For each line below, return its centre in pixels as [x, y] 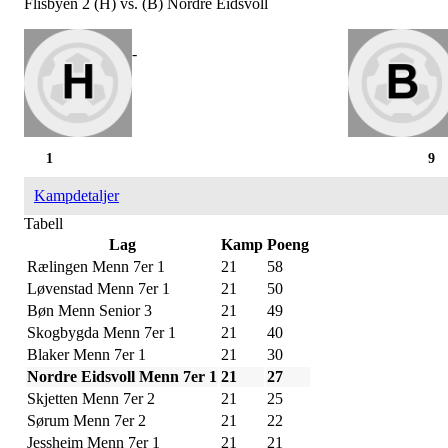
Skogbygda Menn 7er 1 [101, 332]
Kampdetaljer [76, 195]
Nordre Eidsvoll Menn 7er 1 [122, 376]
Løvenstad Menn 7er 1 [98, 288]
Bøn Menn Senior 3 [89, 310]
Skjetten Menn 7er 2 [91, 398]
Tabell [43, 223]
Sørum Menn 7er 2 [86, 420]
